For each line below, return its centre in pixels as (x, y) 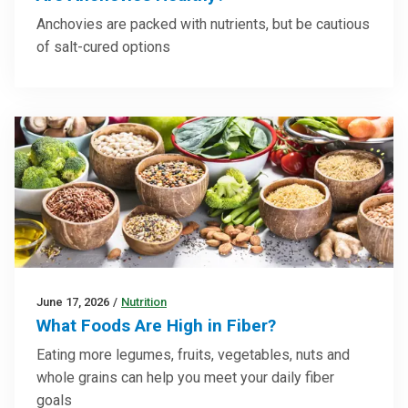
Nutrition (144, 302)
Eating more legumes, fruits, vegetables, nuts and (193, 355)
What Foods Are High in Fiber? (156, 326)
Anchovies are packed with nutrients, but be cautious (203, 24)
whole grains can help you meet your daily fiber (185, 378)
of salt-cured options (103, 46)
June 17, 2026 (73, 302)
